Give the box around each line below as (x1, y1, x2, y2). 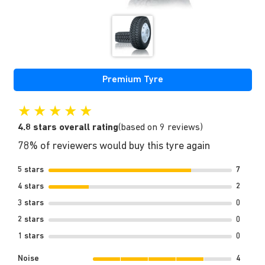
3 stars (18, 199, 44, 208)
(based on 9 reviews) (118, 123, 203, 133)
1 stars (18, 232, 44, 241)
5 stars (18, 166, 44, 175)
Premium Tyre (102, 75, 163, 85)
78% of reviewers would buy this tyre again (18, 141, 210, 153)
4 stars (18, 182, 44, 192)
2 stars (18, 215, 44, 225)
